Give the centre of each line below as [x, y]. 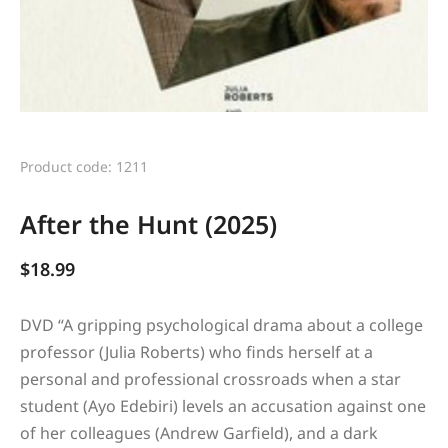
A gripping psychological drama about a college [243, 324]
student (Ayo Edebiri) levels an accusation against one [223, 405]
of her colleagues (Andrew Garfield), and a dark [199, 432]
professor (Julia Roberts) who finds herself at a [196, 351]
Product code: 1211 [84, 166]
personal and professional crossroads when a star [210, 378]
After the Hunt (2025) [148, 223]
